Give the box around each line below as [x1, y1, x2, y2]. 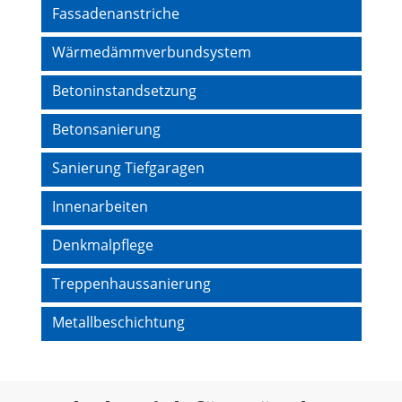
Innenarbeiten [52, 197, 148, 217]
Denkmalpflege [52, 235, 153, 256]
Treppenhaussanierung [52, 274, 211, 294]
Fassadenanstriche [52, 4, 179, 24]
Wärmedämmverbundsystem [52, 42, 251, 63]
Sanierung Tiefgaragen [52, 158, 205, 179]
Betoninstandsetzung [52, 81, 197, 101]
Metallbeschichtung [52, 312, 185, 333]
